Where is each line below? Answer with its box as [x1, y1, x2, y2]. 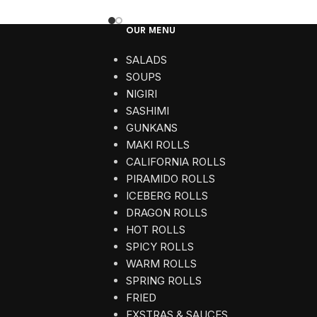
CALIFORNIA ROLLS [125, 155, 226, 169]
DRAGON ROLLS [125, 206, 207, 220]
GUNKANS [125, 121, 178, 135]
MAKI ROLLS [125, 138, 190, 152]
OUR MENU [125, 26, 175, 36]
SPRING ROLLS [125, 274, 202, 288]
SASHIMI [125, 104, 169, 118]
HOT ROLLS [125, 223, 185, 237]
